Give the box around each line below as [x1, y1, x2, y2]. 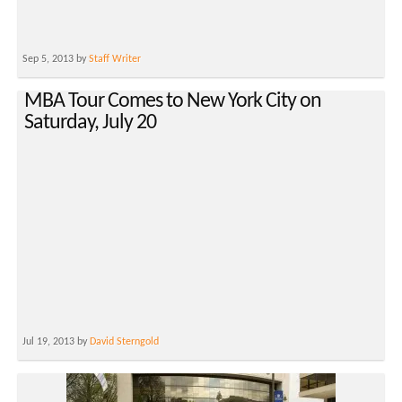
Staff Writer [89, 54, 141, 66]
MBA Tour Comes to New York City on [24, 91, 321, 113]
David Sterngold [90, 336, 159, 348]
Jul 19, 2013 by [22, 336, 90, 348]
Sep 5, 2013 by [22, 54, 89, 66]
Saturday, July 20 [24, 112, 156, 135]
